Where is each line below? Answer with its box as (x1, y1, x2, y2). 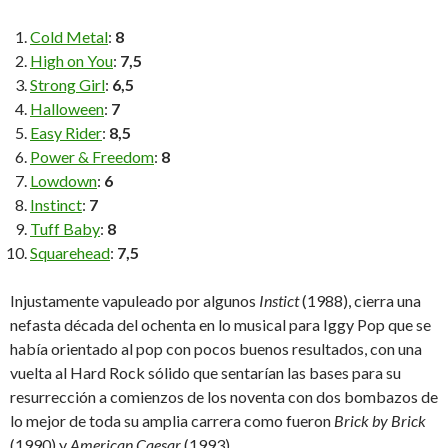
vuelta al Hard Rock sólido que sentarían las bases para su (10, 363, 401, 383)
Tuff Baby (30, 219, 100, 239)
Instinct (30, 195, 82, 215)
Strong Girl (30, 75, 105, 95)
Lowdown (30, 171, 97, 191)
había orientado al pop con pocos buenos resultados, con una (10, 339, 422, 359)
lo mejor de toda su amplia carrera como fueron (10, 411, 334, 431)
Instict (259, 291, 299, 311)
